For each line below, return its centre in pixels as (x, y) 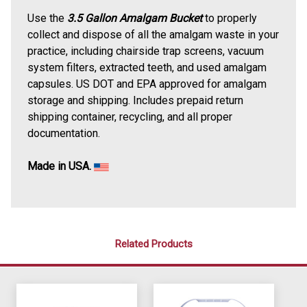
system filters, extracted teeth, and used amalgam (147, 68)
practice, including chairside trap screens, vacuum (146, 51)
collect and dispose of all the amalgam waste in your (153, 35)
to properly (230, 19)
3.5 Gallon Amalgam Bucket (135, 19)
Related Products (153, 244)
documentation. (64, 134)
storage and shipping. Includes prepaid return (135, 101)
